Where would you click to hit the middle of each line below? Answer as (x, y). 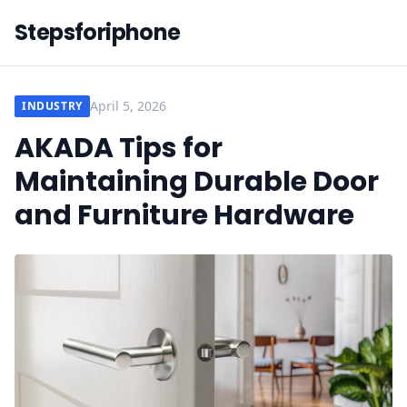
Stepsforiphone (98, 32)
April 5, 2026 (128, 106)
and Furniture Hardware (184, 215)
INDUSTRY (52, 106)
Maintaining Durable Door (197, 182)
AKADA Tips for (119, 148)
